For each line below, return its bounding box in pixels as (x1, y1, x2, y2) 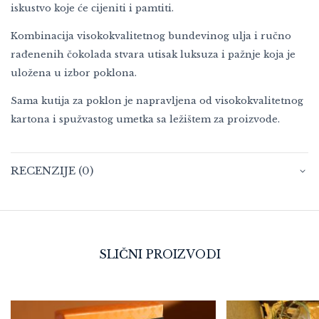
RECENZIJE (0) (11, 163, 93, 177)
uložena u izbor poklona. (11, 66, 137, 79)
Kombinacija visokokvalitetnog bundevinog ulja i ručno (11, 29, 291, 42)
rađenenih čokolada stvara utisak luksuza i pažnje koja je (11, 48, 296, 61)
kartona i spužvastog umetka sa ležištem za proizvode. (11, 113, 280, 125)
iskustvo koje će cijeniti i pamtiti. (11, 1, 174, 14)
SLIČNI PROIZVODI (98, 246, 221, 261)
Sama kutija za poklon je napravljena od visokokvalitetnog (11, 94, 303, 107)
